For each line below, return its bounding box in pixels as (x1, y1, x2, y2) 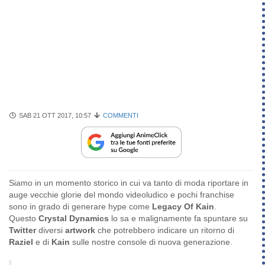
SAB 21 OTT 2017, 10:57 (17, 111, 91, 119)
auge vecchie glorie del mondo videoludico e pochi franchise (9, 190, 234, 200)
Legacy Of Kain (152, 202, 214, 212)
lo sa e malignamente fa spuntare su (109, 214, 248, 224)
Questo (9, 214, 38, 224)
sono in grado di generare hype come (9, 202, 152, 212)
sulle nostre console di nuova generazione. (70, 237, 232, 247)
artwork (65, 225, 95, 235)
